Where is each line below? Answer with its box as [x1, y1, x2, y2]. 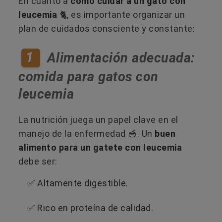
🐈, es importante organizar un [57, 9, 185, 20]
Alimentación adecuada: [43, 50, 195, 66]
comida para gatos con [18, 68, 159, 85]
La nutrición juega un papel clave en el [18, 114, 178, 125]
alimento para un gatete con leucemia [18, 142, 182, 153]
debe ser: [18, 156, 57, 166]
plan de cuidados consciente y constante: [18, 23, 195, 34]
